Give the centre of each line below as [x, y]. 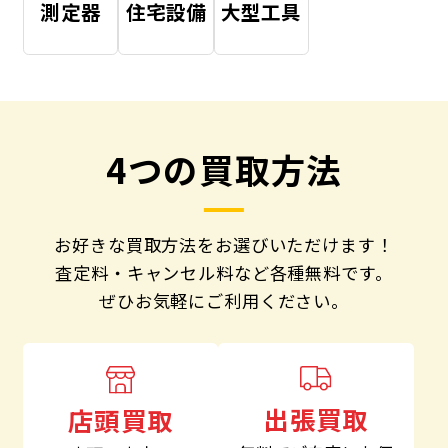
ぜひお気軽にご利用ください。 [224, 301]
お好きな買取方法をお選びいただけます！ [224, 245]
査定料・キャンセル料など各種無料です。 [224, 273]
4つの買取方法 [224, 168]
